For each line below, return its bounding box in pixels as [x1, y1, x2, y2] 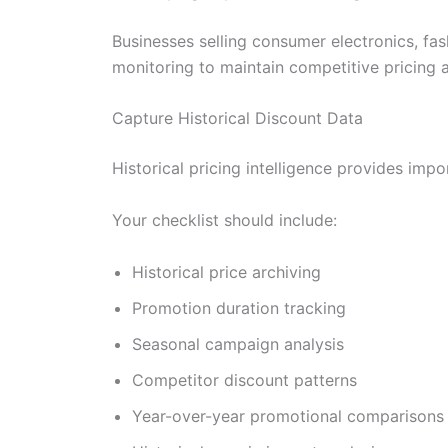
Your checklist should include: [112, 209, 337, 230]
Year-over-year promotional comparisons [132, 405, 444, 426]
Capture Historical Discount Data [112, 108, 363, 129]
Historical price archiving [132, 261, 321, 282]
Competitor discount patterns [132, 369, 357, 390]
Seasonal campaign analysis [132, 333, 344, 354]
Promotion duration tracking [132, 297, 346, 318]
